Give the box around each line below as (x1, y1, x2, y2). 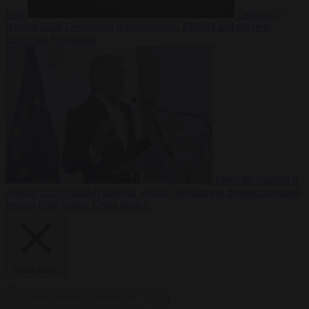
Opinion (237, 8, 276, 21)
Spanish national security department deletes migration (65, 186, 301, 199)
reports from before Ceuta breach (6, 199, 149, 211)
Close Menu (12, 266, 60, 277)
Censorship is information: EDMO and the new (65, 21, 271, 33)
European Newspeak (6, 33, 97, 46)
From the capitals (215, 174, 292, 186)
